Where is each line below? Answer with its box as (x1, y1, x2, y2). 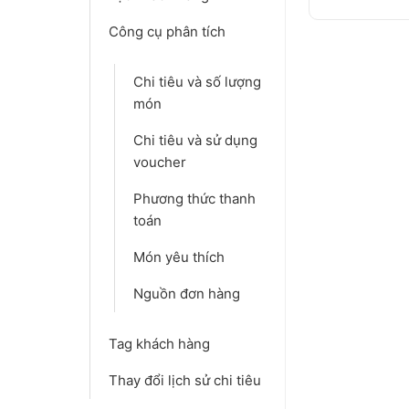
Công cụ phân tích (109, 23, 225, 40)
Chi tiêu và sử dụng (133, 131, 257, 149)
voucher (133, 153, 186, 171)
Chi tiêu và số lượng (133, 73, 261, 90)
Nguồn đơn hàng (133, 285, 240, 302)
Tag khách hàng (109, 335, 210, 352)
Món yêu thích (133, 248, 225, 266)
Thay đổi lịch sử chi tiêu (109, 372, 261, 389)
